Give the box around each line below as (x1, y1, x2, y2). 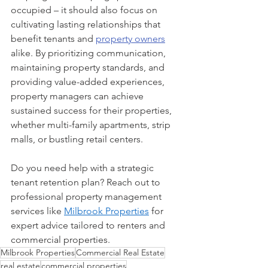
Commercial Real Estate (76, 246, 165, 258)
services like (11, 205, 64, 217)
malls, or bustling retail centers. (11, 133, 143, 145)
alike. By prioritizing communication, (11, 47, 168, 59)
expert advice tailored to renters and (11, 219, 167, 231)
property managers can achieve (11, 90, 146, 102)
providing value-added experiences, (11, 75, 167, 87)
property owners (96, 32, 165, 44)
